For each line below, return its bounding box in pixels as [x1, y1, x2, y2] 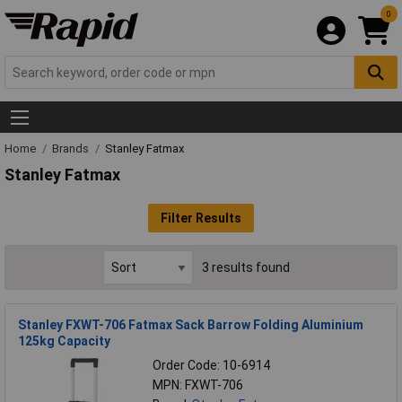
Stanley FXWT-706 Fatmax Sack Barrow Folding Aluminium [18, 317, 363, 332]
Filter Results [161, 210, 241, 225]
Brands [52, 142, 92, 156]
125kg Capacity [18, 333, 110, 348]
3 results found [202, 260, 290, 275]
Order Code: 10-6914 [153, 357, 270, 372]
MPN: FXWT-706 [153, 377, 243, 392]
